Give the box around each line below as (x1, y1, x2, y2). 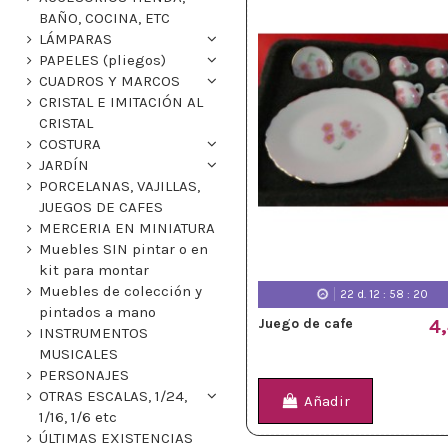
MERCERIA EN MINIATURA (39, 219, 215, 238)
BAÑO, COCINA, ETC (39, 9, 170, 28)
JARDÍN (39, 156, 89, 175)
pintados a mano (39, 303, 156, 322)
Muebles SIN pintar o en (39, 240, 208, 259)
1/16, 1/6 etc (39, 408, 117, 427)
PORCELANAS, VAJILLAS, (39, 177, 200, 196)
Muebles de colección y (39, 282, 202, 301)
